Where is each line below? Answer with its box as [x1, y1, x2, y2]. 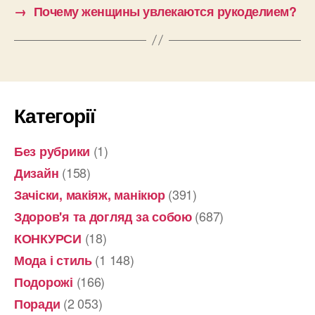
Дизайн [14, 163, 59, 182]
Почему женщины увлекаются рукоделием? [33, 1, 297, 20]
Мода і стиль [14, 250, 92, 269]
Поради [14, 294, 60, 313]
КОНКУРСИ [14, 229, 82, 247]
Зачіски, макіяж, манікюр [14, 185, 165, 204]
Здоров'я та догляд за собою [14, 207, 192, 226]
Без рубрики [14, 141, 91, 160]
